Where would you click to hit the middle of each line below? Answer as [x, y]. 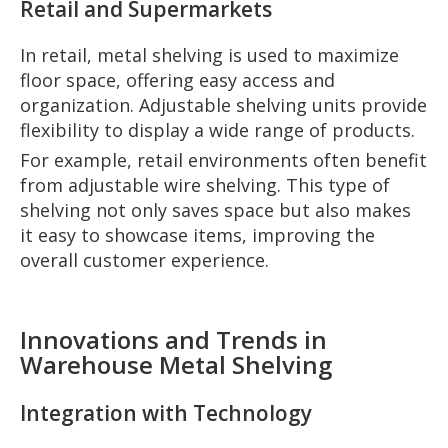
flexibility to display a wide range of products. [217, 129]
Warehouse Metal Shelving [176, 364]
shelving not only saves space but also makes [215, 209]
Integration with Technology [166, 412]
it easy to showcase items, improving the [197, 234]
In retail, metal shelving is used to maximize [209, 54]
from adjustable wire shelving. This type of [205, 184]
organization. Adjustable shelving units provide [223, 104]
